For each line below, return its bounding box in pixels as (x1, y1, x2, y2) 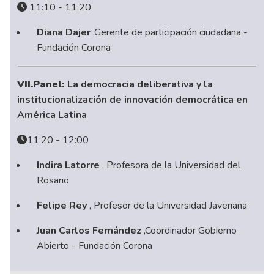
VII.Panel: (17, 77, 68, 91)
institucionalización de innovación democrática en (17, 92, 248, 106)
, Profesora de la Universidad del (102, 158, 241, 172)
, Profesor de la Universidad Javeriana (89, 198, 248, 212)
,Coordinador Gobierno (144, 223, 237, 237)
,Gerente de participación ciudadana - (93, 25, 248, 39)
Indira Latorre (37, 158, 103, 172)
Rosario (37, 173, 70, 187)
